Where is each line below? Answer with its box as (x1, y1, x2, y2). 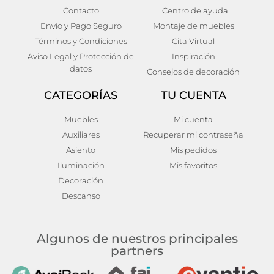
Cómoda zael (140, 5, 203, 17)
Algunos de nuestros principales (36, 231, 238, 246)
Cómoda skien (3, 5, 73, 17)
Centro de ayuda (161, 6, 228, 15)
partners (111, 243, 163, 258)
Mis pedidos (170, 145, 217, 155)
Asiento (66, 145, 95, 155)
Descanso (61, 191, 100, 201)
